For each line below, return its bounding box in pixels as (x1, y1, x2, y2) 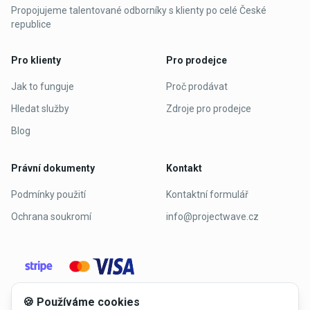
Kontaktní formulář (166, 189, 248, 200)
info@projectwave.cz (166, 211, 259, 222)
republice (11, 19, 51, 30)
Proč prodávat (166, 81, 228, 92)
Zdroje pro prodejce (166, 103, 251, 114)
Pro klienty (11, 55, 61, 66)
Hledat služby (11, 103, 69, 114)
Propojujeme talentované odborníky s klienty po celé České (11, 5, 266, 16)
